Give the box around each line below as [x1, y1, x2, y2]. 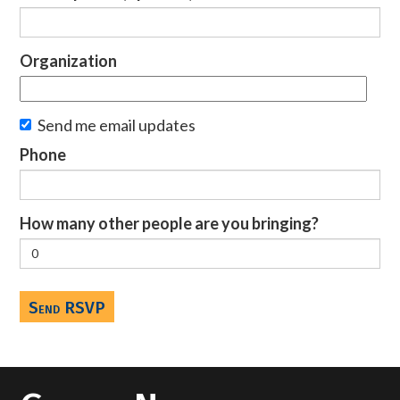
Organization [20, 50, 118, 71]
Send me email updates [37, 114, 196, 135]
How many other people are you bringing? [20, 212, 320, 233]
